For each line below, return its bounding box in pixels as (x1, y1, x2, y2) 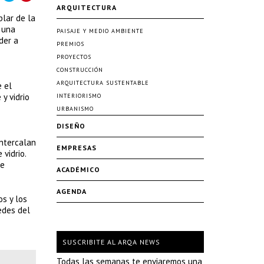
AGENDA (57, 187, 87, 196)
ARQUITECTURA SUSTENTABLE (57, 79, 149, 87)
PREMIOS (57, 40, 84, 48)
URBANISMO (57, 105, 94, 113)
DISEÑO (57, 121, 85, 130)
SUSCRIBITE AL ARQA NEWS (62, 237, 160, 246)
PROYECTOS (57, 53, 91, 61)
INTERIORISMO (57, 92, 101, 100)
